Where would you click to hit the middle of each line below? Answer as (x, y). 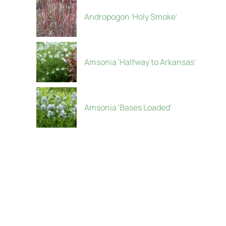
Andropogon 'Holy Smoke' (131, 17)
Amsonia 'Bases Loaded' (128, 107)
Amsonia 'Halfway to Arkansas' (140, 62)
